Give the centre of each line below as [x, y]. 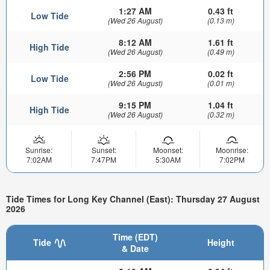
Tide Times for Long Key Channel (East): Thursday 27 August [133, 199]
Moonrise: [232, 150]
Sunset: [104, 150]
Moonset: [168, 150]
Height [221, 242]
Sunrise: [39, 150]
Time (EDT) [135, 237]
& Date [135, 248]
